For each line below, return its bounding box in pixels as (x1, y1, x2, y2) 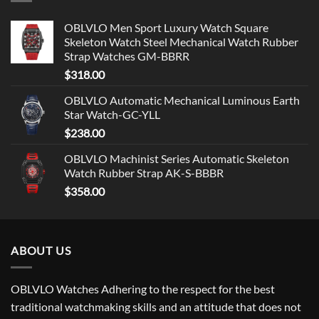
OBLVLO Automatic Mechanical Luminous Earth (64, 93, 300, 107)
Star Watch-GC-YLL (64, 107, 160, 121)
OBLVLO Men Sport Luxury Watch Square (64, 20, 268, 34)
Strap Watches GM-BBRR (64, 48, 189, 63)
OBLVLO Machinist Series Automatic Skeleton (64, 151, 289, 165)
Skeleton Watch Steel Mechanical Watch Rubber (64, 34, 298, 48)
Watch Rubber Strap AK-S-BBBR (64, 165, 224, 179)
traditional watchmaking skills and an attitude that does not (11, 300, 301, 314)
